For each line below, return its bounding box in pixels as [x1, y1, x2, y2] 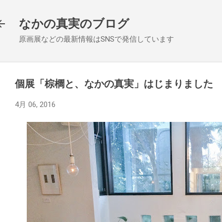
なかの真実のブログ [19, 17, 129, 31]
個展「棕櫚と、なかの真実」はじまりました [15, 78, 213, 90]
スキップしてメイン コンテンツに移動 [47, 8, 175, 17]
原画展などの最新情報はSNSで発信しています [19, 35, 174, 44]
